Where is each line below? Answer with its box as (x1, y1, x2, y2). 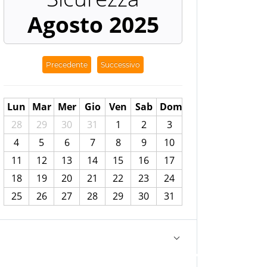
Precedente (46, 60, 88, 70)
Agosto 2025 (27, 10, 159, 40)
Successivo (101, 60, 140, 70)
